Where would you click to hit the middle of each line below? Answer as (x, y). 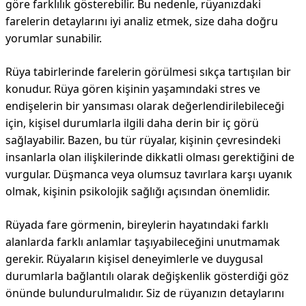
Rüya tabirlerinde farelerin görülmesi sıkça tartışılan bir (148, 72)
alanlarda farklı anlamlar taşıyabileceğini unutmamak (143, 242)
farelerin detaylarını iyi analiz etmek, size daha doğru (142, 21)
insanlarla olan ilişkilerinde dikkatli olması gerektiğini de (150, 157)
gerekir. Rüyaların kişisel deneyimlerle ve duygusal (134, 259)
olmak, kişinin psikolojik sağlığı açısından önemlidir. (138, 191)
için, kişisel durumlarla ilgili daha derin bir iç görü (132, 123)
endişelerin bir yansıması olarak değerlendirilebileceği (145, 106)
